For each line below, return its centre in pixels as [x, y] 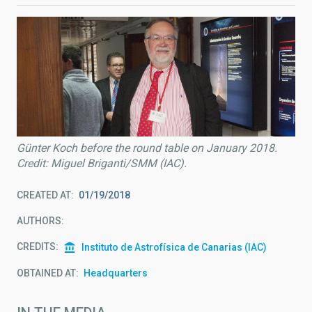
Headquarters [116, 273]
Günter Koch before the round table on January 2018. [147, 148]
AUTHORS [39, 220]
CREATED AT [44, 195]
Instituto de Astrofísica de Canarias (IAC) [174, 248]
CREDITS [36, 246]
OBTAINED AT [46, 273]
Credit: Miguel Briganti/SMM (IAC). [102, 163]
